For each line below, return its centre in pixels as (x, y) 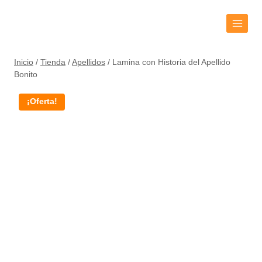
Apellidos (89, 62)
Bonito (26, 75)
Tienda (53, 62)
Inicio (24, 62)
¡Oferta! (42, 102)
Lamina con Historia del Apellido (171, 62)
